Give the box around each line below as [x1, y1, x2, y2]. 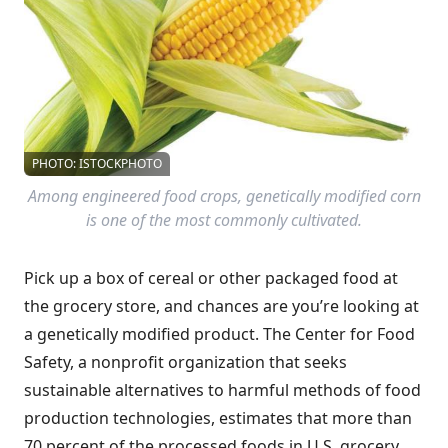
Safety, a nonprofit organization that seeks [24, 351, 347, 373]
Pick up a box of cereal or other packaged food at [24, 267, 398, 289]
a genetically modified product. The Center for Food [24, 323, 415, 345]
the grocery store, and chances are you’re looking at [24, 295, 419, 317]
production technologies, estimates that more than [24, 407, 412, 429]
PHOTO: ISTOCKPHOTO [32, 155, 162, 172]
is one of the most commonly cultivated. [86, 209, 362, 231]
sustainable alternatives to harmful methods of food [24, 379, 421, 401]
